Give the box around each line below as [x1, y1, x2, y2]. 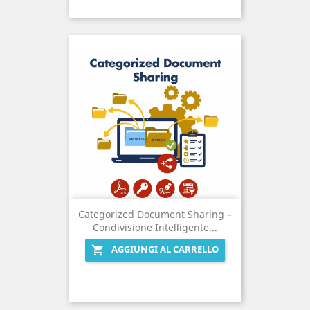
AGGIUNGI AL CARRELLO [111, 242, 219, 255]
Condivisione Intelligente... [93, 220, 217, 234]
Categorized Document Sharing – [78, 207, 232, 221]
